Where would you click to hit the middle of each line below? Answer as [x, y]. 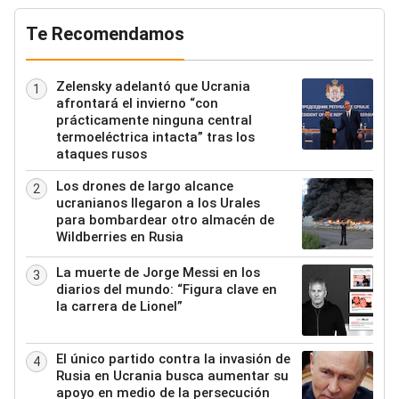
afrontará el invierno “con [137, 104]
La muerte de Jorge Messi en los [158, 273]
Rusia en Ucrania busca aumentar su [172, 376]
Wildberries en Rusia [120, 237]
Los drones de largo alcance [145, 187]
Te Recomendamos [105, 34]
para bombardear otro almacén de [165, 220]
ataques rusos [102, 155]
